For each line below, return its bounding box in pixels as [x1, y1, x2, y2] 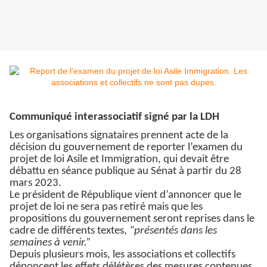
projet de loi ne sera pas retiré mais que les [10, 201, 203, 213]
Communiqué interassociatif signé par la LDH [10, 111, 219, 123]
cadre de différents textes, [10, 225, 129, 237]
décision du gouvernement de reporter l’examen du [10, 142, 243, 154]
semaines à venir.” [10, 237, 91, 249]
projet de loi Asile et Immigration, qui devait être [10, 154, 229, 166]
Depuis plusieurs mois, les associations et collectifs [10, 249, 235, 261]
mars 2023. [10, 178, 61, 190]
